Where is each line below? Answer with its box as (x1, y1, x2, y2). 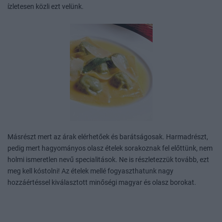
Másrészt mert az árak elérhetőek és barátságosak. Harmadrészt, (7, 133, 208, 142)
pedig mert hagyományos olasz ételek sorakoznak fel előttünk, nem (7, 144, 213, 153)
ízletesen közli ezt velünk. (7, 2, 84, 11)
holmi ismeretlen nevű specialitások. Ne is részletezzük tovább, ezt (7, 156, 209, 165)
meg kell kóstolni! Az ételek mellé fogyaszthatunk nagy (7, 167, 173, 176)
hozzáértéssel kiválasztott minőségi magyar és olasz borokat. (7, 178, 196, 187)
